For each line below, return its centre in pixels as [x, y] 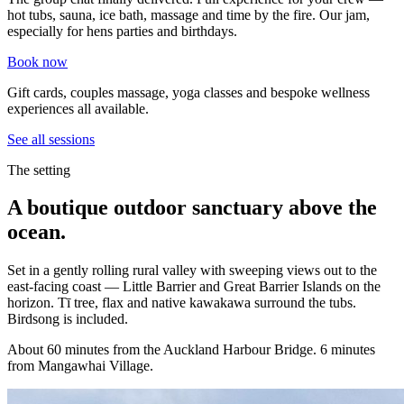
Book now [37, 61]
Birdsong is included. [68, 319]
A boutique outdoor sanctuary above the [192, 208]
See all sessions [51, 139]
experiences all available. [78, 108]
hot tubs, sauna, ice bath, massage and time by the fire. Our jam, [188, 14]
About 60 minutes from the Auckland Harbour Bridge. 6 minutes [191, 350]
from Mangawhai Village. [80, 366]
